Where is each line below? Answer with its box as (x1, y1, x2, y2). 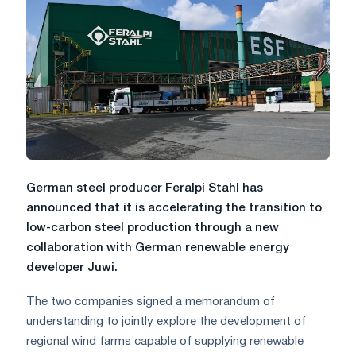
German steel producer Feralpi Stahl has (26, 182, 263, 194)
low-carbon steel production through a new (26, 222, 279, 234)
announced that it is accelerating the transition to (26, 202, 322, 214)
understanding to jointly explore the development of (26, 315, 306, 327)
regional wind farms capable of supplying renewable (26, 335, 304, 347)
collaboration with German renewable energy (26, 242, 289, 253)
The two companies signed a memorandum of (26, 296, 275, 308)
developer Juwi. (26, 261, 118, 273)
